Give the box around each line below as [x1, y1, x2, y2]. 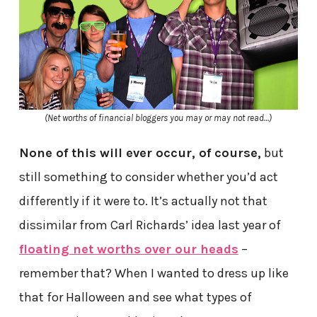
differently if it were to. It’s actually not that [18, 193, 267, 209]
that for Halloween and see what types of [18, 289, 252, 306]
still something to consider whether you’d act [18, 169, 278, 185]
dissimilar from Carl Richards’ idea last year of [18, 217, 281, 234]
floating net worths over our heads [18, 241, 238, 258]
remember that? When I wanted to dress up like [18, 265, 289, 282]
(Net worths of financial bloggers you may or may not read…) [45, 113, 272, 124]
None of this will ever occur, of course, [18, 145, 261, 161]
